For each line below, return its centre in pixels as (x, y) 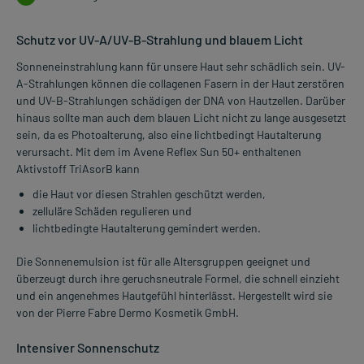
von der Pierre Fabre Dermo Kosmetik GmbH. (128, 313)
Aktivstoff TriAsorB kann (78, 169)
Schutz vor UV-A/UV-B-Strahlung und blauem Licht (160, 40)
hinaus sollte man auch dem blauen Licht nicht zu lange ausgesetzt (181, 118)
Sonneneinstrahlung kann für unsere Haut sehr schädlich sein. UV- (181, 67)
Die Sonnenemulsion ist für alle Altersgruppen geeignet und (163, 262)
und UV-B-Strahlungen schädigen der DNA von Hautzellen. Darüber (181, 101)
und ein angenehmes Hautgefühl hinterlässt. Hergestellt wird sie (174, 296)
